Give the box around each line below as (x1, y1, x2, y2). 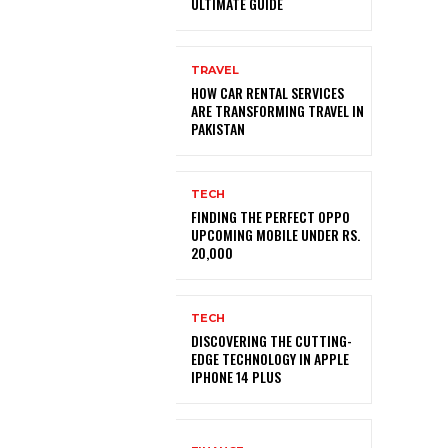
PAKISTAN (191, 117, 245, 139)
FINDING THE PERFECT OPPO (191, 205, 350, 227)
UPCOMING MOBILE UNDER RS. (191, 223, 360, 245)
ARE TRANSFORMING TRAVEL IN (191, 99, 364, 121)
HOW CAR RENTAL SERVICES (191, 81, 344, 103)
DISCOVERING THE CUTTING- (191, 329, 352, 351)
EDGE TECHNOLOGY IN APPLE (191, 347, 349, 369)
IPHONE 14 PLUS (191, 365, 281, 387)
